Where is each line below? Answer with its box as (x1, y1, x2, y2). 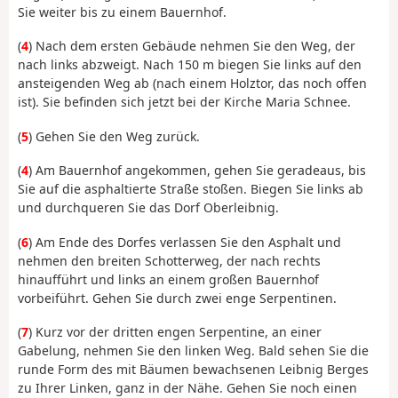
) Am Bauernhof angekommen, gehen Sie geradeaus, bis (28, 162, 366, 179)
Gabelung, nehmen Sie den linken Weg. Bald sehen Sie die (18, 342, 369, 360)
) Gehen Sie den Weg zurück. (28, 127, 200, 145)
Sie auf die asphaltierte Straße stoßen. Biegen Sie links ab (18, 180, 363, 198)
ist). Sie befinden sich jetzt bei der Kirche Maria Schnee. (18, 93, 351, 111)
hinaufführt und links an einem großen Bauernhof (18, 270, 319, 288)
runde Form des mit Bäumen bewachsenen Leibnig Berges (18, 361, 369, 378)
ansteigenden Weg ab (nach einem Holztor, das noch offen (18, 75, 367, 92)
